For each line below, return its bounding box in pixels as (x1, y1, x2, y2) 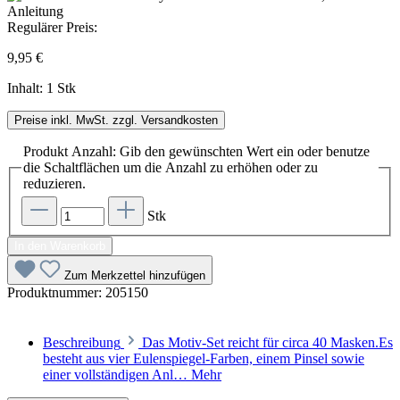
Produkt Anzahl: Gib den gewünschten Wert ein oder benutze (23, 143, 370, 159)
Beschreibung (43, 335, 121, 351)
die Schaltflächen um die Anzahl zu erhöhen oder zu (23, 159, 318, 175)
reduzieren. (23, 175, 86, 191)
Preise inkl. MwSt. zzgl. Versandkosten (14, 112, 218, 127)
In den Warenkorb (14, 239, 105, 254)
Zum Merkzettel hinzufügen (64, 269, 205, 283)
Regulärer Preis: (7, 19, 97, 35)
